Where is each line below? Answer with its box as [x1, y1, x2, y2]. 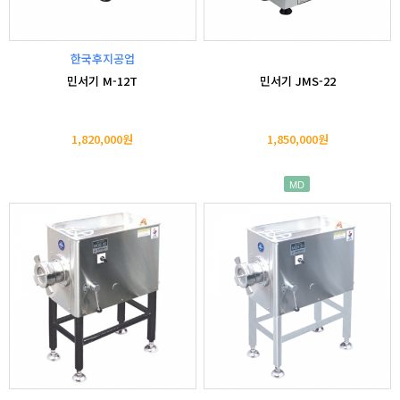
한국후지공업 [70, 49, 135, 67]
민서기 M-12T [67, 71, 138, 89]
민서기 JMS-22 [259, 71, 336, 89]
